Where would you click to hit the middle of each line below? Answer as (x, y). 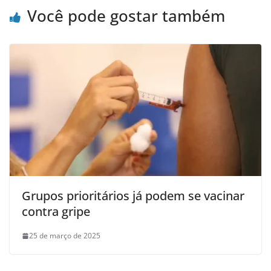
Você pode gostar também (126, 15)
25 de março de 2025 (65, 236)
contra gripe (56, 212)
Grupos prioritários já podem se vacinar (133, 196)
